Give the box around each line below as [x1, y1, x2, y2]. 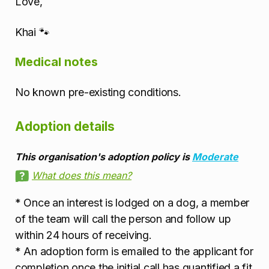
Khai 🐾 [15, 25, 50, 38]
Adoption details [15, 119, 115, 134]
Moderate [192, 150, 238, 163]
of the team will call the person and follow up [15, 213, 231, 226]
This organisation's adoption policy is [15, 150, 192, 163]
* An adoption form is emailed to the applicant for [15, 245, 253, 258]
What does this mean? [32, 169, 131, 181]
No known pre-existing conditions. [15, 85, 181, 98]
